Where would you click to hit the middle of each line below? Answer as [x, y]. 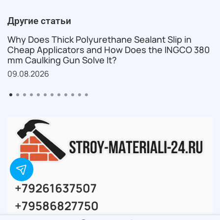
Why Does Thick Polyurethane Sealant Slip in [99, 40]
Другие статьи [39, 21]
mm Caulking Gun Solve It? [62, 60]
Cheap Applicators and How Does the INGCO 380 [109, 50]
